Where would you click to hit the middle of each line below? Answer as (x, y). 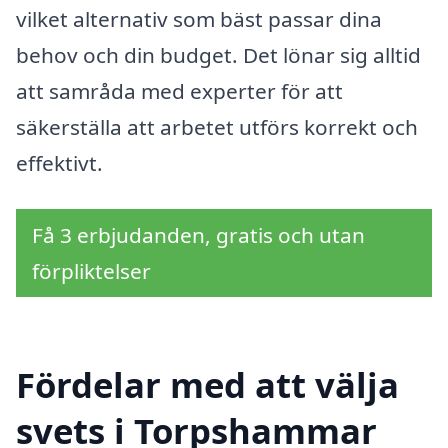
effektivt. (59, 163)
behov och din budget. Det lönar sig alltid (218, 55)
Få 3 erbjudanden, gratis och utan (198, 235)
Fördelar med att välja (207, 384)
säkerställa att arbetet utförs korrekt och (217, 127)
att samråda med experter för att (179, 91)
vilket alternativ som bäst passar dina (199, 19)
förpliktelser (91, 271)
